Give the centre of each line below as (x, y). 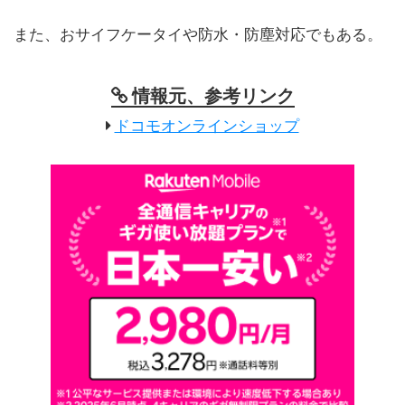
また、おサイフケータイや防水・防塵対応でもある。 (198, 35)
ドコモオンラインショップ (207, 126)
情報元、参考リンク (213, 96)
